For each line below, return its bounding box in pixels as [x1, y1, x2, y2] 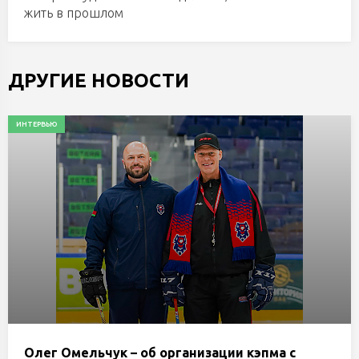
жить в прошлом [24, 6, 123, 20]
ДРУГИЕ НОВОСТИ [8, 70, 189, 91]
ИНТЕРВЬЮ [16, 120, 57, 128]
